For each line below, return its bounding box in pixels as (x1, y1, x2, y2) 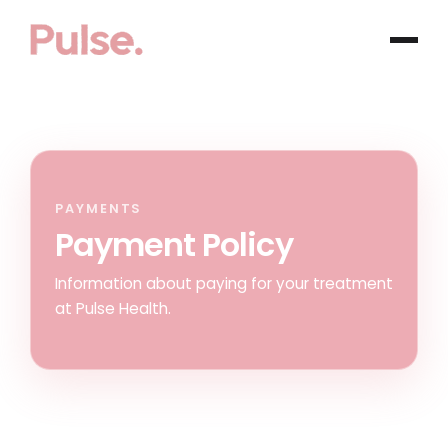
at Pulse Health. (55, 298, 171, 319)
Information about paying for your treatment (55, 273, 393, 294)
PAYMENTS (55, 200, 143, 217)
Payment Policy (55, 222, 293, 267)
